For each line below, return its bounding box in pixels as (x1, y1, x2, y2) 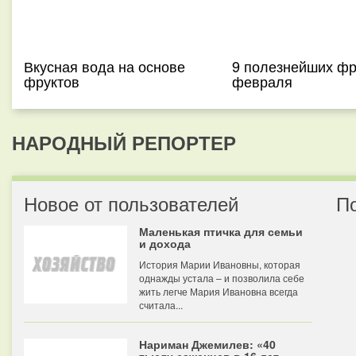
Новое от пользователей (24, 189, 238, 217)
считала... (139, 298, 183, 311)
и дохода (139, 235, 191, 251)
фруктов (24, 71, 79, 91)
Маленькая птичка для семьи (139, 223, 303, 239)
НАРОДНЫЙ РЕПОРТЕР (12, 129, 236, 156)
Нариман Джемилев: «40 (139, 336, 276, 352)
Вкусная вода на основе (24, 56, 185, 76)
